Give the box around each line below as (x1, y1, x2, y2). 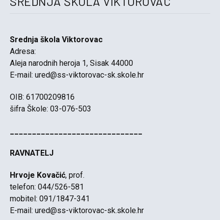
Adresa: (10, 46, 36, 56)
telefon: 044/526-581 (10, 182, 84, 192)
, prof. (65, 170, 84, 180)
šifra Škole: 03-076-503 (10, 104, 91, 113)
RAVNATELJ (10, 148, 54, 158)
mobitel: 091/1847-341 (10, 193, 90, 203)
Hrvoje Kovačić (10, 170, 65, 180)
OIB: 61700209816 (10, 92, 75, 102)
